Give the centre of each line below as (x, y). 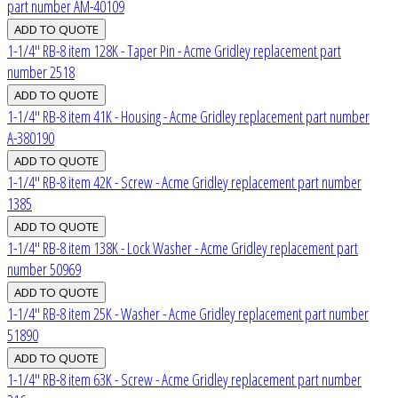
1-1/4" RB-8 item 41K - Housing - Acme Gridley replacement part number (188, 116)
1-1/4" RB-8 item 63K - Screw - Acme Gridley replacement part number (184, 379)
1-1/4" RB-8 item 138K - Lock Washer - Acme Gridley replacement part (183, 247)
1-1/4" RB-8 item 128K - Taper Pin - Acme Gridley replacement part (174, 50)
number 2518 (41, 72)
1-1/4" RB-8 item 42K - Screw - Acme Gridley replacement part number (184, 182)
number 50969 (44, 269)
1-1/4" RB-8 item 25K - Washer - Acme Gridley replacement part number (188, 313)
